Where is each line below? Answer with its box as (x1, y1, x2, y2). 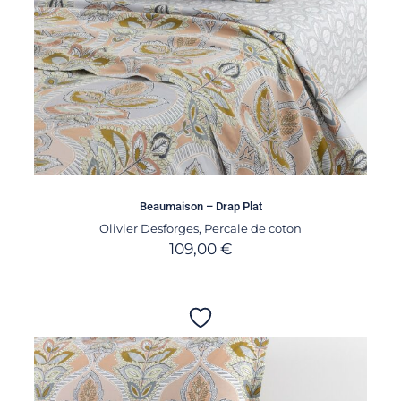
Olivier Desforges (99, 220, 199, 235)
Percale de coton (204, 220, 302, 235)
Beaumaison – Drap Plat (139, 199, 262, 213)
